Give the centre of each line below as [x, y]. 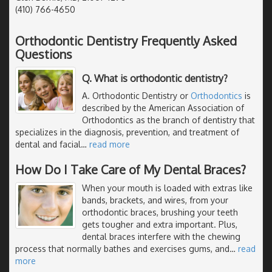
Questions [44, 54]
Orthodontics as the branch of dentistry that [168, 120]
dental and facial [48, 144]
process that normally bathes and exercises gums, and [122, 248]
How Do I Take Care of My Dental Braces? [131, 169]
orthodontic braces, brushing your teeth [160, 212]
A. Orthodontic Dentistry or [136, 95]
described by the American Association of [163, 107]
